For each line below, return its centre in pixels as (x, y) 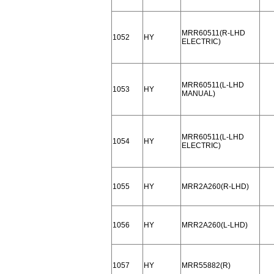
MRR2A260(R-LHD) (215, 187)
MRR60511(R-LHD (213, 33)
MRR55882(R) (206, 265)
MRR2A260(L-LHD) (215, 225)
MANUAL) (198, 94)
